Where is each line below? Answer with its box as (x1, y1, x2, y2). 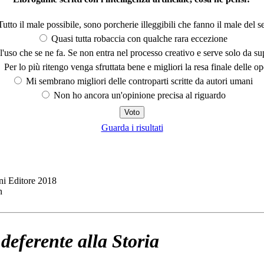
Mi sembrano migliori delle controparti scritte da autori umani (24, 75, 253, 86)
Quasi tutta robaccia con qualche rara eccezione (49, 33, 227, 44)
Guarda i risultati (101, 122, 163, 133)
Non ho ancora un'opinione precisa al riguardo (51, 90, 226, 100)
